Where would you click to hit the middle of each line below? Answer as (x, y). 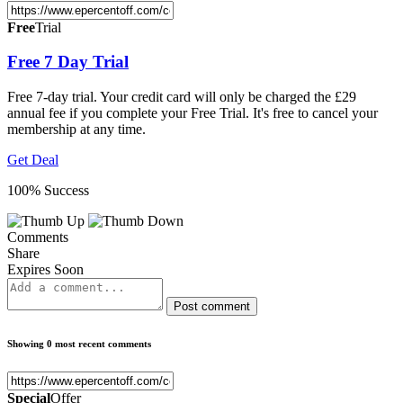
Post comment (212, 306)
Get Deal (33, 160)
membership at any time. (76, 129)
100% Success (48, 190)
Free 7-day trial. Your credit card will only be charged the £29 (182, 97)
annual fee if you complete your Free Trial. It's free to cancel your (193, 113)
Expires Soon (45, 269)
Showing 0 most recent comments (79, 343)
